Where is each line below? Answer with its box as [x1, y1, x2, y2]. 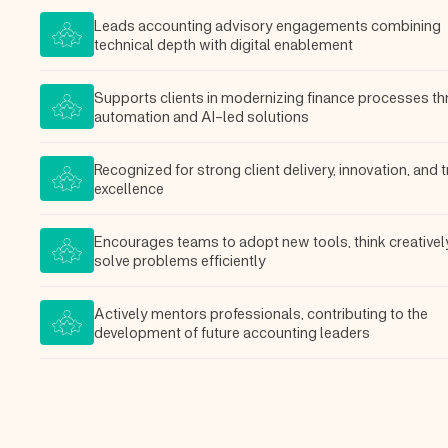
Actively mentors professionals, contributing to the [94, 303, 428, 322]
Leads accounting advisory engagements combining [94, 15, 441, 34]
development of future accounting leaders [94, 322, 370, 341]
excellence [94, 178, 164, 197]
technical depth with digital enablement [94, 34, 353, 53]
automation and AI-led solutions [94, 106, 309, 125]
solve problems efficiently [94, 250, 266, 269]
